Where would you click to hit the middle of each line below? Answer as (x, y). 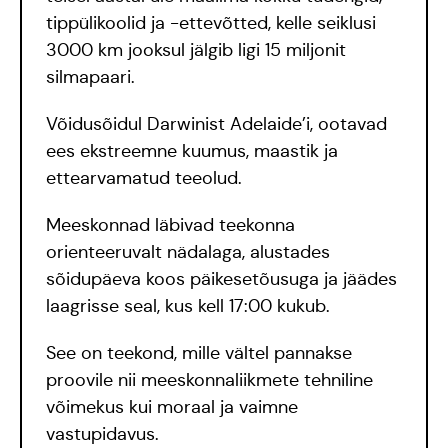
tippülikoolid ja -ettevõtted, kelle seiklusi (211, 23)
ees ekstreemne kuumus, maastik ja (192, 151)
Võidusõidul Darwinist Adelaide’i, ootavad (216, 124)
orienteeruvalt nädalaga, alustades (188, 252)
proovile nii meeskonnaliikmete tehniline (209, 380)
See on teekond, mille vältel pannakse (199, 353)
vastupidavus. (102, 434)
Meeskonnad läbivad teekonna (170, 225)
